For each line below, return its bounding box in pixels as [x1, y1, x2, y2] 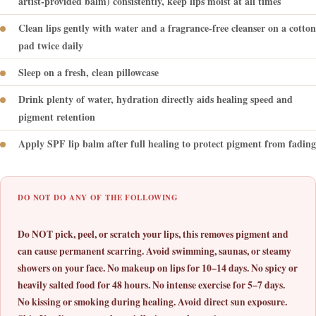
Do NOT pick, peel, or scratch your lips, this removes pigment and [18, 227, 288, 242]
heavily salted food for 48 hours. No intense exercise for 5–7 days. [18, 278, 285, 293]
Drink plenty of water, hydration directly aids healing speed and [18, 92, 293, 107]
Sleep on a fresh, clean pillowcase [18, 65, 159, 80]
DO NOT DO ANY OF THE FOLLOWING [18, 192, 178, 204]
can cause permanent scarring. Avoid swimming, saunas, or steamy [18, 244, 291, 259]
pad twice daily [18, 38, 83, 54]
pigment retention [18, 109, 95, 125]
